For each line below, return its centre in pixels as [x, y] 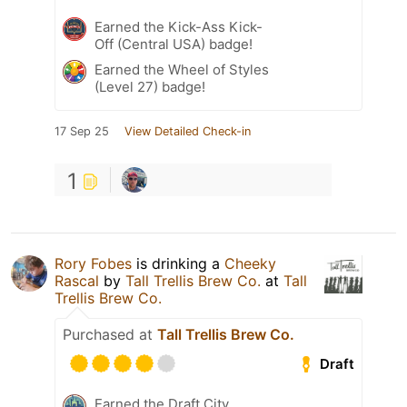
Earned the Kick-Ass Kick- [179, 27]
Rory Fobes [93, 264]
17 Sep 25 [82, 132]
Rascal [77, 281]
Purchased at [110, 335]
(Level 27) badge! [150, 87]
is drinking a [178, 264]
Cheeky [250, 264]
